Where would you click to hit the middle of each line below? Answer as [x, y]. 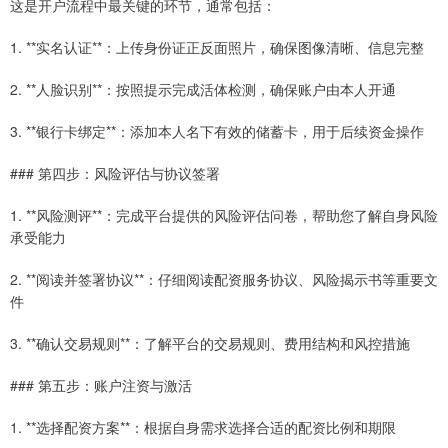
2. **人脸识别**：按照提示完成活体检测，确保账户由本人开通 [203, 89]
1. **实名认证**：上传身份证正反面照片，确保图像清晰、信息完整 [217, 47]
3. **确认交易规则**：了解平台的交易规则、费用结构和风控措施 [210, 343]
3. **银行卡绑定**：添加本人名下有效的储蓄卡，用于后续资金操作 [217, 131]
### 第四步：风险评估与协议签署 [115, 173]
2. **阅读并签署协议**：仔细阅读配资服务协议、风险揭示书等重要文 [224, 279]
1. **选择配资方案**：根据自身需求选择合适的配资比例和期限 [203, 427]
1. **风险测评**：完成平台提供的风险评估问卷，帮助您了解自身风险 [224, 215]
